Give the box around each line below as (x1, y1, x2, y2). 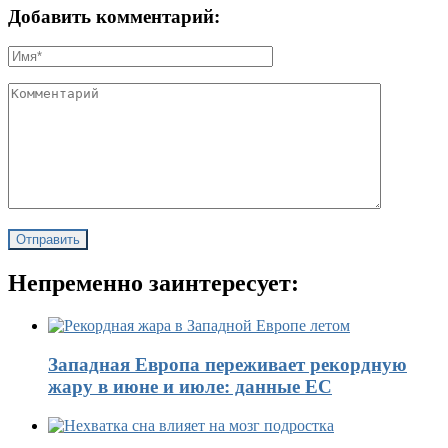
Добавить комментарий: (8, 5, 220, 27)
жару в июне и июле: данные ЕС (48, 375, 332, 397)
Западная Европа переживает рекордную (48, 353, 407, 375)
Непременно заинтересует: (8, 270, 299, 297)
